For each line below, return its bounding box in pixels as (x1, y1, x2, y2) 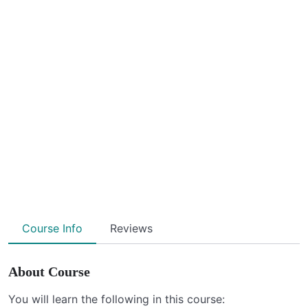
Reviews (110, 221, 153, 235)
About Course (8, 263, 90, 279)
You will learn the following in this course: (8, 291, 225, 306)
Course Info (22, 221, 82, 235)
